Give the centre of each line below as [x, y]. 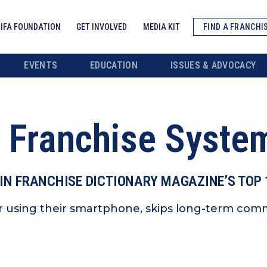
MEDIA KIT [162, 27]
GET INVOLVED [102, 27]
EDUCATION [114, 65]
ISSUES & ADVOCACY [213, 65]
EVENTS [41, 65]
